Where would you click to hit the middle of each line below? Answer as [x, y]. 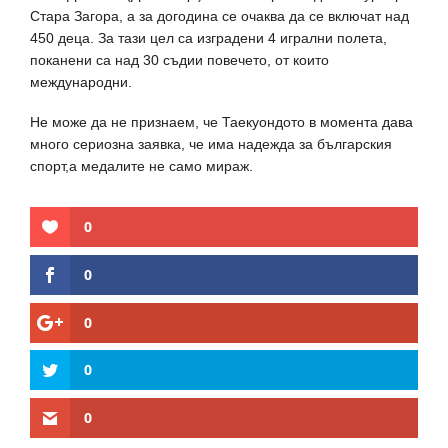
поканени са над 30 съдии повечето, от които [179, 60]
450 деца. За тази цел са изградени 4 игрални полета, [208, 38]
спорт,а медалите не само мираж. [141, 166]
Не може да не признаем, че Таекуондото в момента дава [221, 122]
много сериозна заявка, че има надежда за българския [211, 144]
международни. [81, 82]
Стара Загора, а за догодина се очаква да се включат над [219, 16]
